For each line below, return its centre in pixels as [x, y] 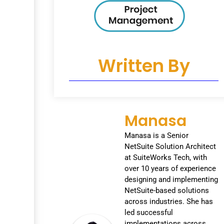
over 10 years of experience [170, 169]
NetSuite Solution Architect [170, 147]
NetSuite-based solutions [167, 191]
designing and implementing [171, 180]
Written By [144, 66]
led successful [149, 213]
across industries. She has [169, 202]
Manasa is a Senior [157, 136]
